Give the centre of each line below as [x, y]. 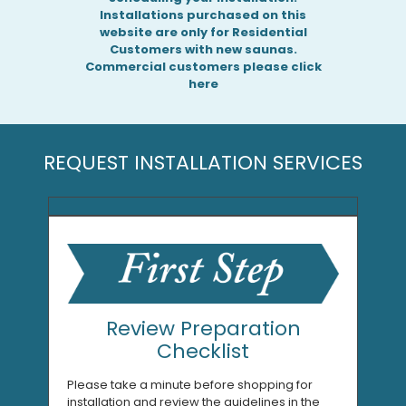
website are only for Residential [203, 33]
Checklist [203, 352]
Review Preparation [203, 329]
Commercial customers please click [203, 67]
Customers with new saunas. [203, 50]
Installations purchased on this [203, 15]
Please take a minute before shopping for [190, 385]
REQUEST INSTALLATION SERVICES [203, 163]
